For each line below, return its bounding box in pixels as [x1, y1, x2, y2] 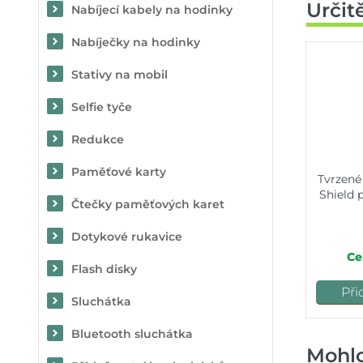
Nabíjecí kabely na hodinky [71, 2, 233, 17]
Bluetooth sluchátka [71, 327, 193, 341]
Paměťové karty [71, 164, 166, 179]
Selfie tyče [71, 100, 132, 114]
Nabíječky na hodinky [71, 35, 200, 49]
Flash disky [71, 262, 137, 276]
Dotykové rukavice [71, 229, 182, 244]
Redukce [71, 132, 124, 147]
